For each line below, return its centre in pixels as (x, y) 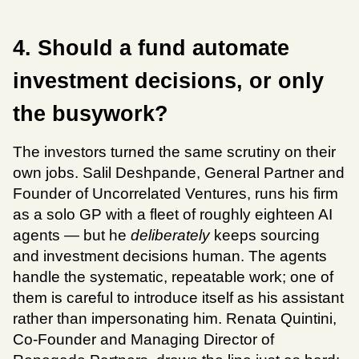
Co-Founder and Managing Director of (143, 340)
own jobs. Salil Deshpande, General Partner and (179, 173)
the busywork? (91, 114)
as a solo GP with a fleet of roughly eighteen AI (173, 215)
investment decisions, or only (168, 81)
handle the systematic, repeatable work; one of (173, 277)
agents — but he (72, 236)
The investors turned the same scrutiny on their (174, 152)
